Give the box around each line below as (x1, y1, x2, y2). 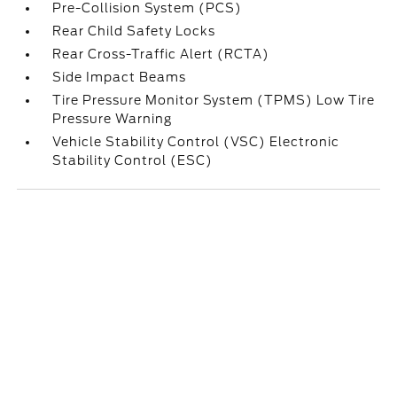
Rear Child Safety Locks (52, 24, 216, 38)
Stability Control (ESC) (52, 153, 214, 167)
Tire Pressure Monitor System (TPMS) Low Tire (52, 93, 376, 107)
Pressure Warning (52, 112, 173, 126)
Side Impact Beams (52, 70, 187, 84)
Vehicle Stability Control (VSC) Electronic (52, 135, 340, 149)
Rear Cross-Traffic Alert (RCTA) (52, 47, 270, 61)
